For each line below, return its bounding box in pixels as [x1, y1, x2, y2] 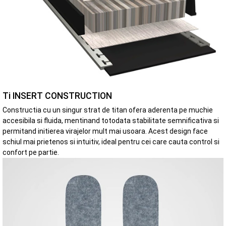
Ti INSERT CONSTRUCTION [3, 91, 112, 101]
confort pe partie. [3, 148, 59, 157]
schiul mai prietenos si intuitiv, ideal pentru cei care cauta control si [3, 138, 219, 146]
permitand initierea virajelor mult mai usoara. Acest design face [3, 127, 208, 136]
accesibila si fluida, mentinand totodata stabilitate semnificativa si [3, 117, 219, 125]
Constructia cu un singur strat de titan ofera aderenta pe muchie [3, 106, 213, 115]
